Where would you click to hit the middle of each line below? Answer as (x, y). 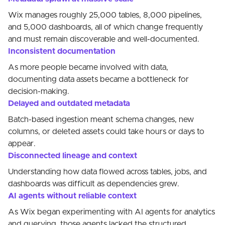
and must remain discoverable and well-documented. (104, 39)
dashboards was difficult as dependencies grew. (94, 184)
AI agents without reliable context (72, 196)
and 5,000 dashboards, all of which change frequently (105, 27)
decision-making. (39, 92)
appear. (22, 144)
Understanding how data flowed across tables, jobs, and (107, 172)
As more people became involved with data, (88, 68)
